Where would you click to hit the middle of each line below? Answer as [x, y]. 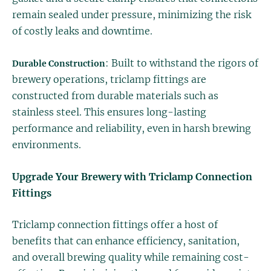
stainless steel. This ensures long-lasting [109, 112]
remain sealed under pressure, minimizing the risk [132, 15]
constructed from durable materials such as [115, 95]
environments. [47, 144]
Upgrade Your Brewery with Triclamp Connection [132, 176]
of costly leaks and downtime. [82, 31]
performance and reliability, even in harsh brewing [132, 128]
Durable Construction [59, 63]
